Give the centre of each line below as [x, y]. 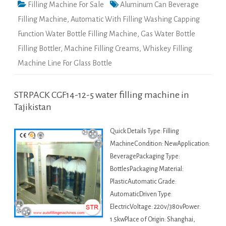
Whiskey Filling [167, 49]
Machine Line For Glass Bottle [65, 63]
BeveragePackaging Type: [145, 157]
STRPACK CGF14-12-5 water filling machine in [102, 95]
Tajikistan [33, 107]
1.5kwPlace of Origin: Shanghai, [153, 220]
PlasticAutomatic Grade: [143, 182]
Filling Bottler [39, 49]
